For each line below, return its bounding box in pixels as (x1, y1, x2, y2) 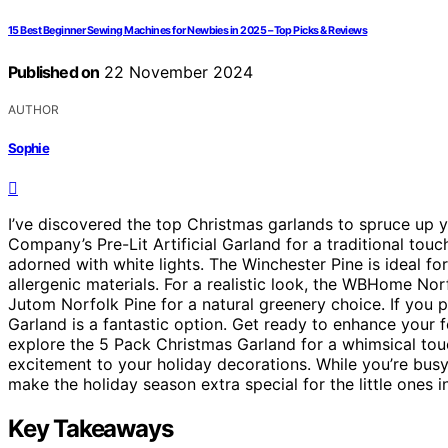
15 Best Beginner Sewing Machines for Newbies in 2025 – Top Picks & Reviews (8, 24, 368, 38)
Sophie (8, 139, 50, 156)
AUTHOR (8, 102, 59, 118)
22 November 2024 (99, 62, 254, 83)
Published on (8, 62, 100, 83)
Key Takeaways (8, 413, 173, 443)
